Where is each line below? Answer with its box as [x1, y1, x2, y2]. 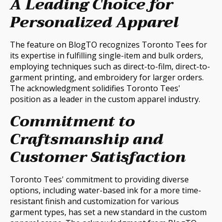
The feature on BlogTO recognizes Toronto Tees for [10, 39, 207, 50]
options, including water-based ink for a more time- [10, 184, 201, 196]
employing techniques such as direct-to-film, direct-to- [10, 60, 210, 72]
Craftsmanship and [10, 126, 163, 152]
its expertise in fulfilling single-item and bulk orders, [10, 50, 203, 61]
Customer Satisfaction [10, 144, 186, 170]
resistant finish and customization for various [10, 195, 179, 207]
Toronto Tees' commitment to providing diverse [10, 173, 189, 185]
